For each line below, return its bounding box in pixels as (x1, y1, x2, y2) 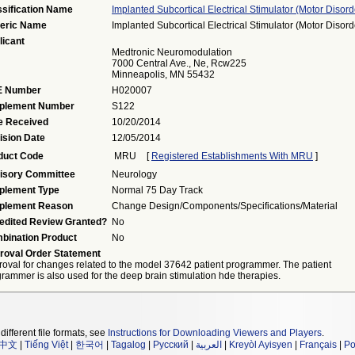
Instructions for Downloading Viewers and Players (108, 327, 322, 338)
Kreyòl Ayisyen (229, 339, 292, 350)
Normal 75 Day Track (112, 185, 203, 196)
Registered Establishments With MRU (151, 151, 313, 162)
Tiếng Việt (25, 339, 68, 350)
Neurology (112, 169, 157, 180)
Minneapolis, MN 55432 (112, 69, 215, 80)
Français (300, 339, 337, 350)
